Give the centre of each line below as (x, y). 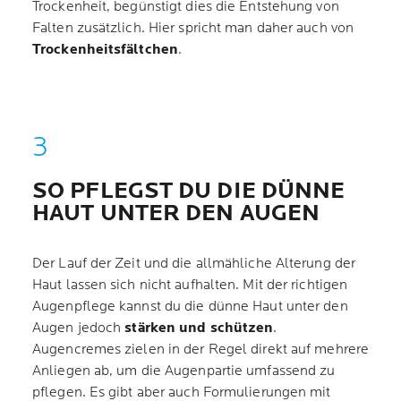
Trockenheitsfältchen (105, 50)
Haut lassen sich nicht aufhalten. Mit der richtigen (190, 285)
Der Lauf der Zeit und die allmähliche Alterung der (194, 264)
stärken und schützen (199, 328)
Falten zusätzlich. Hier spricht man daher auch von (193, 28)
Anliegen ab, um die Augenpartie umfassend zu (184, 371)
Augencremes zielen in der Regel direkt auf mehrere (201, 350)
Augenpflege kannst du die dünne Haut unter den (190, 307)
